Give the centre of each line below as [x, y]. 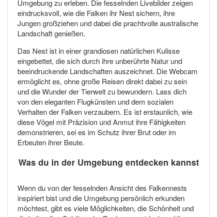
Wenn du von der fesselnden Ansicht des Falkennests [102, 187]
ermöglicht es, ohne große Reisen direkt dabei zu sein [102, 81]
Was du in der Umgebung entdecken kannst [108, 162]
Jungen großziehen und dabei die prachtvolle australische [108, 23]
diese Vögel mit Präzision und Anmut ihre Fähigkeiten [101, 122]
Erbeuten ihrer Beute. [51, 142]
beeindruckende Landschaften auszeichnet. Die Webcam [108, 71]
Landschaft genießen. [51, 33]
